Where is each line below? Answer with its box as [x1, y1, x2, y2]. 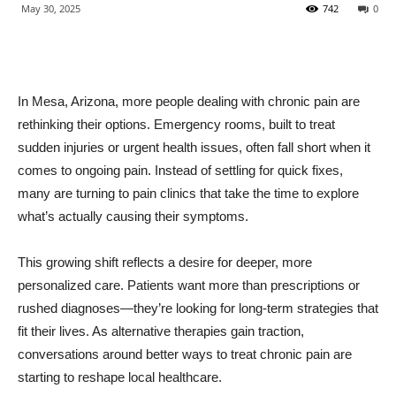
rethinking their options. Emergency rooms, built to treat [18, 117, 335, 132]
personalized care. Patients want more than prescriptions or [18, 278, 360, 293]
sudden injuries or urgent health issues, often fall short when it [18, 140, 370, 155]
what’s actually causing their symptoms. [18, 209, 248, 224]
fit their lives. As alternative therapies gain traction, [18, 324, 304, 339]
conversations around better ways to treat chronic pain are [18, 346, 352, 362]
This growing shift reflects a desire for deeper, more [18, 255, 312, 270]
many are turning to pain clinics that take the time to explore [18, 186, 359, 201]
